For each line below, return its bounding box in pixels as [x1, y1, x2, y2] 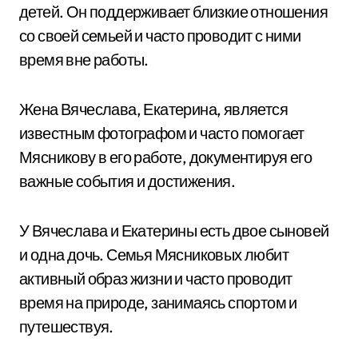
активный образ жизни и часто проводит [19, 268, 292, 288]
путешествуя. [19, 316, 113, 336]
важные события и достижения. [19, 171, 236, 191]
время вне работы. [19, 50, 149, 70]
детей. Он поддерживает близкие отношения [19, 2, 328, 22]
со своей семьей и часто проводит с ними [19, 26, 301, 46]
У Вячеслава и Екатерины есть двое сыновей [19, 221, 329, 241]
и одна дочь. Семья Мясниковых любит [19, 245, 288, 265]
